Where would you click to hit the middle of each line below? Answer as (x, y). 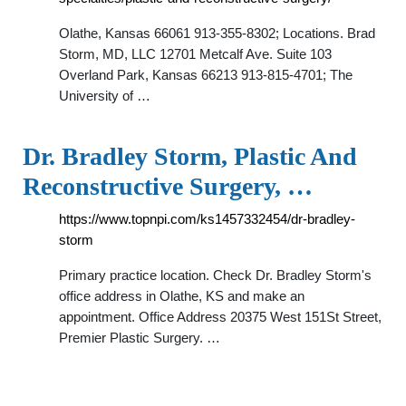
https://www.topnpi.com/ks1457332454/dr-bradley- (207, 219)
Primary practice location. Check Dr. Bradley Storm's (215, 275)
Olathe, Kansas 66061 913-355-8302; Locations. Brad (217, 33)
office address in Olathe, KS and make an (182, 296)
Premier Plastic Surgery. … (140, 338)
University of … (105, 96)
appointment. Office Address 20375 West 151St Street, (220, 317)
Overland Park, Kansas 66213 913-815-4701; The (206, 75)
